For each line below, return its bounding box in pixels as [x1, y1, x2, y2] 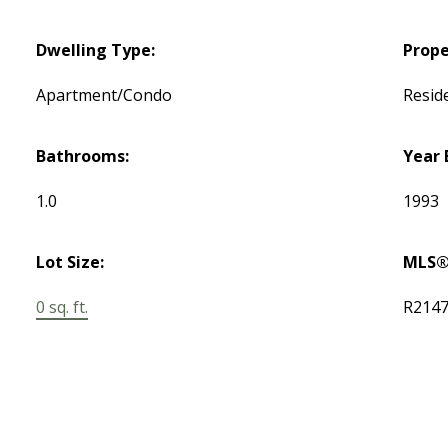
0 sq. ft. [36, 296, 89, 319]
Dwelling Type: [36, 39, 156, 62]
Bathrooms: [36, 145, 130, 168]
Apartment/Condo [36, 84, 173, 107]
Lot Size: [36, 251, 105, 274]
